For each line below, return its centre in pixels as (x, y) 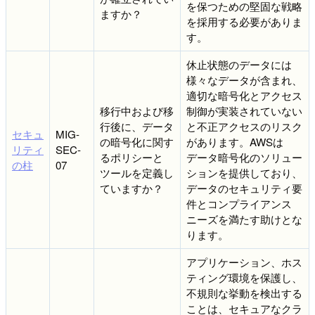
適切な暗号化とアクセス (244, 95)
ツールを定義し (137, 172)
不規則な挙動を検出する (244, 292)
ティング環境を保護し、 (244, 277)
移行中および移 (137, 110)
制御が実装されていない (244, 110)
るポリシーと (131, 157)
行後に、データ (137, 126)
